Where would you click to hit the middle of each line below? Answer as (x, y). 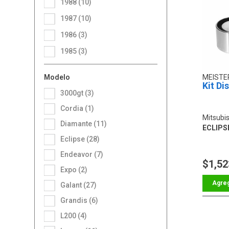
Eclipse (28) (82, 139)
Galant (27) (81, 185)
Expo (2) (76, 169)
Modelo (57, 77)
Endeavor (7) (84, 154)
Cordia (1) (80, 108)
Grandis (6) (82, 200)
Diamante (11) (86, 123)
